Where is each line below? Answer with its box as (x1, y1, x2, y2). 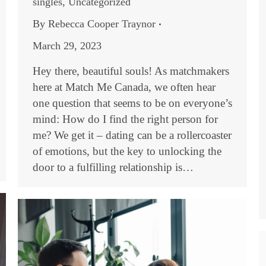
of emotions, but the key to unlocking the (33, 145, 221, 157)
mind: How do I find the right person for (33, 113, 218, 125)
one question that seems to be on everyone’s (33, 97, 232, 109)
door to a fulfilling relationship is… (33, 161, 194, 173)
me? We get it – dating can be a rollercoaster (33, 129, 232, 141)
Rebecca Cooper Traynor (48, 18, 156, 30)
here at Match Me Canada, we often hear (33, 81, 216, 93)
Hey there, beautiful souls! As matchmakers (33, 65, 229, 77)
